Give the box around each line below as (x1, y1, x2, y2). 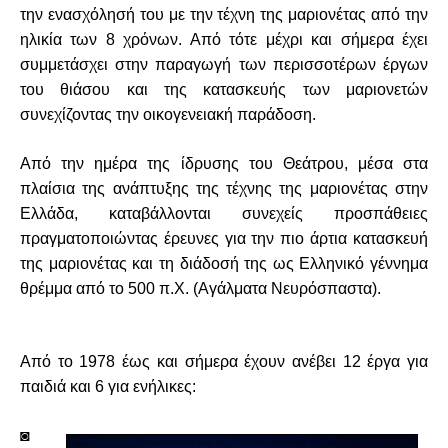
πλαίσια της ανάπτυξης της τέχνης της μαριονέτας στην (20, 180, 428, 197)
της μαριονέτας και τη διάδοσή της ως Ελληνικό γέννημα (20, 255, 428, 272)
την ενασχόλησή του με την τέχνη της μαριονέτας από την (20, 6, 428, 23)
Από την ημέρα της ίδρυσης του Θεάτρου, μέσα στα (20, 155, 428, 172)
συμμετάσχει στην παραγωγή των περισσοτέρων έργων (20, 56, 428, 73)
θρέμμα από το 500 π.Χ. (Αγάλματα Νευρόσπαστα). (20, 280, 381, 297)
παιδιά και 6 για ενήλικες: (20, 378, 196, 395)
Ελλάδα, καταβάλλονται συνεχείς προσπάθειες (20, 205, 428, 222)
